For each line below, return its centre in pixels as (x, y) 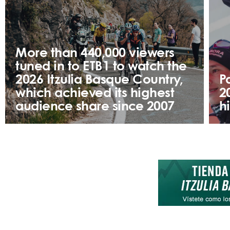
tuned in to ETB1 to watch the (101, 67)
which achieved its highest (95, 94)
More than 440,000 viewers (95, 54)
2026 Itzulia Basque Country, (99, 80)
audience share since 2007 (95, 107)
